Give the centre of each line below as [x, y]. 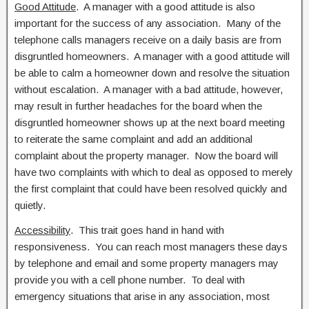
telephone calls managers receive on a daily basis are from [148, 40]
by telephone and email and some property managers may [147, 263]
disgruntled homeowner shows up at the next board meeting [150, 122]
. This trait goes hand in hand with [147, 230]
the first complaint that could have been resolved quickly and [151, 189]
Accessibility [42, 230]
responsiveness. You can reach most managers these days [151, 247]
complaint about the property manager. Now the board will [146, 156]
